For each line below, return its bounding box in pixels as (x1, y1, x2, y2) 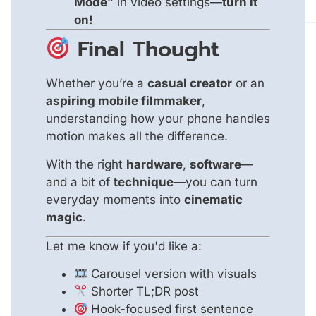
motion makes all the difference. (46, 129, 228, 144)
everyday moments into (46, 192, 184, 207)
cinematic (184, 192, 243, 207)
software (190, 157, 241, 171)
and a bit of (46, 174, 114, 189)
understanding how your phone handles (46, 111, 270, 126)
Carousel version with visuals (87, 267, 257, 281)
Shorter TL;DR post (87, 284, 200, 299)
